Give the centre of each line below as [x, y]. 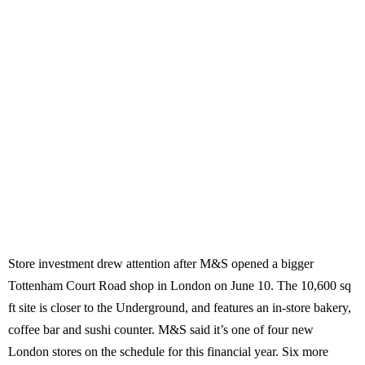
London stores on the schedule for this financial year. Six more [168, 352]
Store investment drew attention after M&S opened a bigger [161, 264]
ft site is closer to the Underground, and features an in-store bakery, [180, 308]
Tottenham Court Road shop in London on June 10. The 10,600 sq [180, 286]
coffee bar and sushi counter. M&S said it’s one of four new [161, 330]
